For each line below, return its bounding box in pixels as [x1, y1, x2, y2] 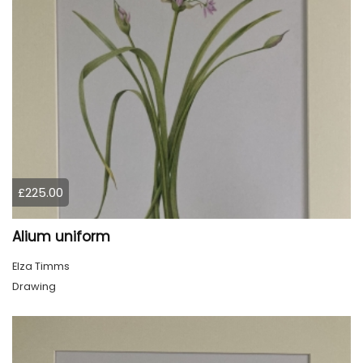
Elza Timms [12, 258, 70, 274]
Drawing [12, 278, 56, 294]
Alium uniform [12, 226, 110, 246]
